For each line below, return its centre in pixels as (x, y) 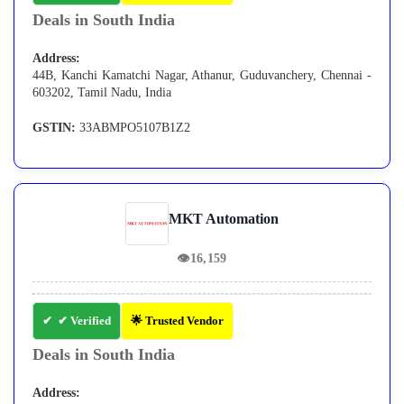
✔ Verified (84, 321)
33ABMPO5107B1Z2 (133, 128)
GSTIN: (54, 128)
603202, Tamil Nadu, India (102, 93)
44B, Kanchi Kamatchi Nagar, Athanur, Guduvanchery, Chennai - (202, 76)
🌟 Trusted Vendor (177, 321)
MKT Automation (224, 219)
